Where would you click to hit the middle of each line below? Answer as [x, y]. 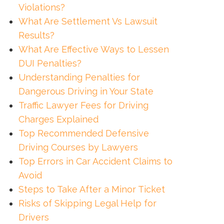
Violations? [41, 7]
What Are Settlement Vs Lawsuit [88, 21]
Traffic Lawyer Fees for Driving [83, 105]
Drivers [33, 217]
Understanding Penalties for [79, 77]
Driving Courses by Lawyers [78, 147]
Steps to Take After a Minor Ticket [91, 189]
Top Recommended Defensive [83, 133]
